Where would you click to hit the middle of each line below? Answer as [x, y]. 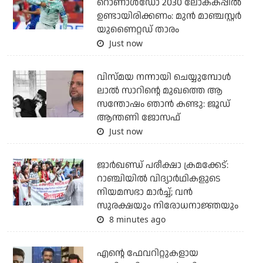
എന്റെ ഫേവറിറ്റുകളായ [147, 254]
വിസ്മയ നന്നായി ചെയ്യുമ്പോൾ [164, 77]
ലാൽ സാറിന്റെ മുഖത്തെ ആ [159, 91]
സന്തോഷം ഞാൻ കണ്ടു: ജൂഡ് [163, 104]
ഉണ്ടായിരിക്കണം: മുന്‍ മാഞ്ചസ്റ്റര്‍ [169, 16]
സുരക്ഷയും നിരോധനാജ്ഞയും [167, 206]
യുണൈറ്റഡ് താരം [138, 30]
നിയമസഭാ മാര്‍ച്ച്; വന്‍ [144, 193]
